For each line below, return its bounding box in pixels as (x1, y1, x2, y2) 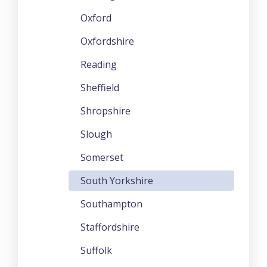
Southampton (80, 197, 142, 210)
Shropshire (80, 104, 131, 117)
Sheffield (80, 80, 119, 94)
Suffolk (80, 243, 112, 257)
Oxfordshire (80, 34, 134, 48)
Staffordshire (80, 220, 139, 234)
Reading (80, 57, 117, 71)
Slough (80, 127, 112, 141)
